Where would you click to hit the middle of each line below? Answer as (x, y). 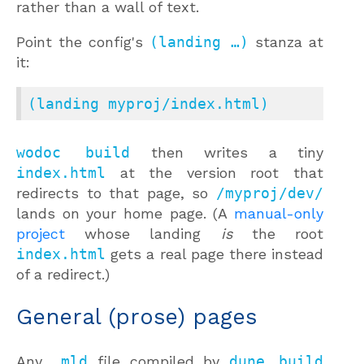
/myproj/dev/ (270, 193)
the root (278, 233)
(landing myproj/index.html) (148, 103)
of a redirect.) (63, 274)
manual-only (279, 213)
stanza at (286, 41)
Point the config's (83, 41)
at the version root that (214, 172)
